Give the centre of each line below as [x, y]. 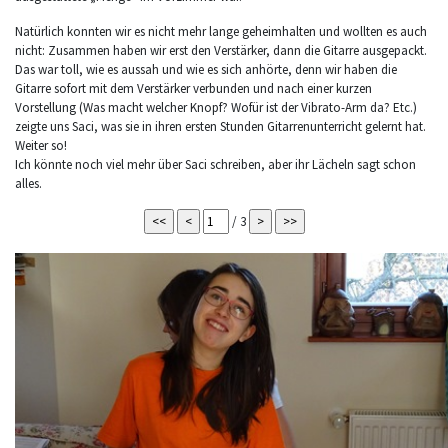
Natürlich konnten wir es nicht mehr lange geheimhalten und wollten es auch [221, 31]
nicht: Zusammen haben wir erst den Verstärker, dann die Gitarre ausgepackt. [221, 50]
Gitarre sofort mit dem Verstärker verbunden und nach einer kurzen [193, 88]
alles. [28, 183]
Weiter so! [41, 145]
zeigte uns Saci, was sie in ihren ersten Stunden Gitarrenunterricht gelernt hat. [220, 126]
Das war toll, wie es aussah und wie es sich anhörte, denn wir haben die [206, 69]
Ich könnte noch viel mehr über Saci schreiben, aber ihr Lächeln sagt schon [215, 164]
